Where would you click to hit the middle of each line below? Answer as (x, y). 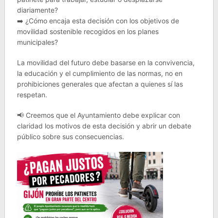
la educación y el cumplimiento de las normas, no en (100, 73)
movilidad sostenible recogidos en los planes (88, 31)
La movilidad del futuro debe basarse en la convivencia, (106, 63)
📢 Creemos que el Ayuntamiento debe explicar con (98, 115)
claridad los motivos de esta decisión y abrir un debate (104, 126)
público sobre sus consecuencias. (70, 136)
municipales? (37, 42)
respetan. (32, 95)
